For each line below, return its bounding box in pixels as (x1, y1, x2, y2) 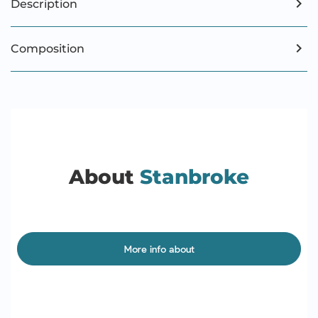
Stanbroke (140, 164, 249, 189)
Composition (11, 41, 84, 55)
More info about (124, 242, 194, 255)
